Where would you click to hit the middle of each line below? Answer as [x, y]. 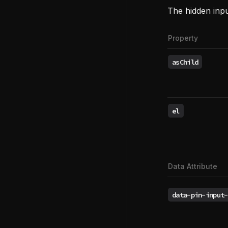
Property [183, 38]
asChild [185, 62]
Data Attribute [193, 166]
